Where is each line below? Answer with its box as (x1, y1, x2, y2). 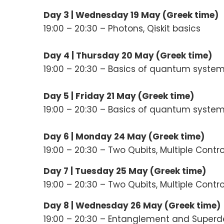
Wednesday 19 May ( (75, 8, 166, 21)
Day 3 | (43, 8, 75, 21)
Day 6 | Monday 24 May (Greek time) (43, 130, 204, 142)
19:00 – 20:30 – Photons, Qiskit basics (43, 22, 200, 34)
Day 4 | (43, 49, 76, 61)
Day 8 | (43, 199, 75, 211)
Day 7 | (43, 164, 75, 177)
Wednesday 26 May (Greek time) (75, 199, 220, 211)
